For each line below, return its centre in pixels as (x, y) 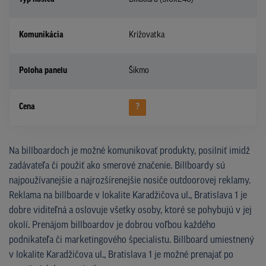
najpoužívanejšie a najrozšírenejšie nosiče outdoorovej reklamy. (130, 181)
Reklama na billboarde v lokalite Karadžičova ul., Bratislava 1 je (128, 196)
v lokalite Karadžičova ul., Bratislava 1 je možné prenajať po (121, 255)
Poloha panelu (43, 71)
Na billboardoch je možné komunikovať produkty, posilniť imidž (129, 151)
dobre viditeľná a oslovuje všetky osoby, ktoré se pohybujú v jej (130, 210)
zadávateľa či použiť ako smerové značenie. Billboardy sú (117, 166)
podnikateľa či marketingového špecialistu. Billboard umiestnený (132, 240)
